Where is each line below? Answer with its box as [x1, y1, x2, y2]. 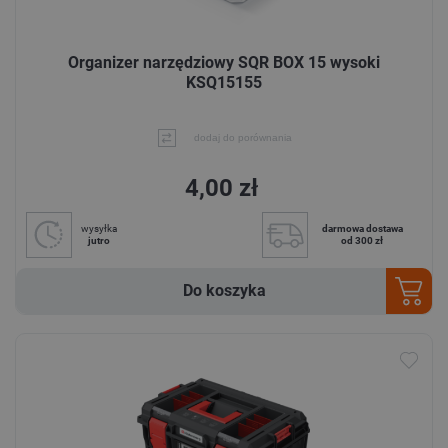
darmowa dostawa [321, 222, 403, 234]
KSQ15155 [186, 73, 262, 93]
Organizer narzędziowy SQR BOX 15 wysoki [68, 53, 380, 73]
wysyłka [81, 222, 117, 234]
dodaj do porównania [193, 131, 292, 143]
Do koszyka [182, 280, 266, 300]
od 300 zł [341, 234, 383, 246]
